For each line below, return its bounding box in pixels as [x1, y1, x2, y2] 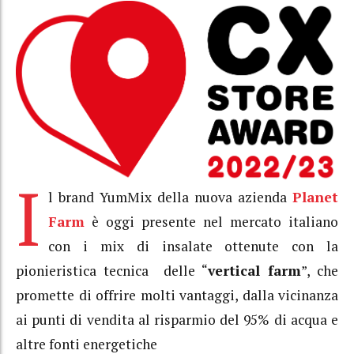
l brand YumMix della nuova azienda [48, 187, 292, 206]
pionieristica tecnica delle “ [16, 261, 208, 280]
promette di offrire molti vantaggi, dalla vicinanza [16, 285, 338, 304]
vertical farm [207, 261, 301, 280]
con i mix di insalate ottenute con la [48, 236, 338, 255]
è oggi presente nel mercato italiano [85, 212, 338, 231]
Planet [292, 187, 338, 206]
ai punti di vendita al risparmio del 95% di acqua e [16, 310, 338, 329]
